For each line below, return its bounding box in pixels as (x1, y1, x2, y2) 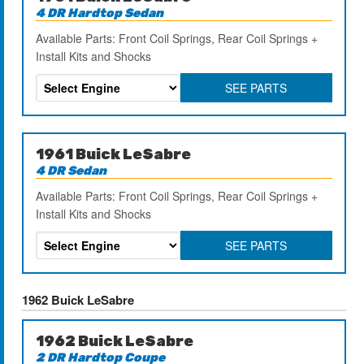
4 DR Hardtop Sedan (36, 5, 164, 20)
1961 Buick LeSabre (36, 145, 192, 163)
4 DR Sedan (36, 162, 107, 178)
